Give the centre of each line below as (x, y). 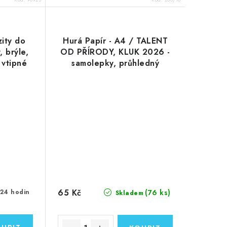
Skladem (128, 193)
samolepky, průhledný (116, 63)
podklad (115, 74)
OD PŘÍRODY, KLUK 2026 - (115, 52)
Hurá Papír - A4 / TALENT (116, 41)
